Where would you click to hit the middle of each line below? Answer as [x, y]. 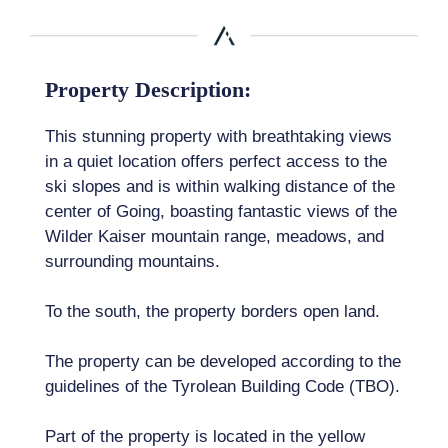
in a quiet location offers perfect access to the [216, 162]
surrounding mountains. [132, 262]
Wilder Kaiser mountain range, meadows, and [214, 237]
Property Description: [148, 90]
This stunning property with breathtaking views [218, 137]
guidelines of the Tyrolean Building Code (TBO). [222, 387]
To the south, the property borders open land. [212, 312]
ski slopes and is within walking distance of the [220, 187]
